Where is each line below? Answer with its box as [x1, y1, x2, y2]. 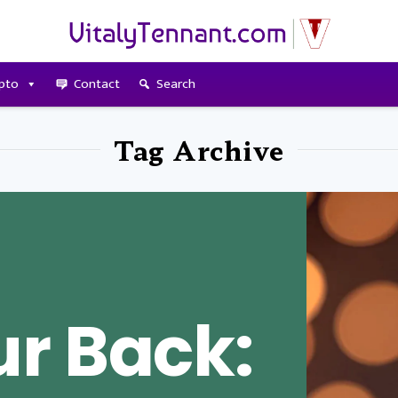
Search [155, 72, 195, 95]
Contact [73, 72, 120, 95]
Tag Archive [114, 130, 284, 169]
